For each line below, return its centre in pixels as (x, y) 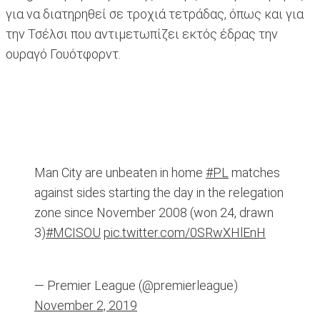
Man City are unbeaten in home (120, 173)
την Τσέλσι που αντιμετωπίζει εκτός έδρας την (142, 34)
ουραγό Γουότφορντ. (63, 54)
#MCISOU (73, 233)
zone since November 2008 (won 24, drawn (154, 213)
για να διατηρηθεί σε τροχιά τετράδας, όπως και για (155, 14)
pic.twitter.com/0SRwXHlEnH (185, 233)
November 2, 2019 (86, 306)
